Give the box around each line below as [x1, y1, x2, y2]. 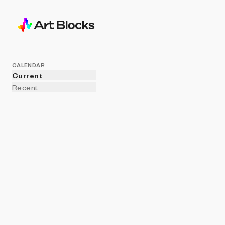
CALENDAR [12, 62, 45, 68]
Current [12, 71, 43, 80]
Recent [12, 83, 38, 92]
